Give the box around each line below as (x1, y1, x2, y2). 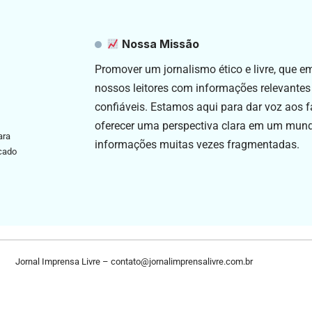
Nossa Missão (118, 36, 199, 51)
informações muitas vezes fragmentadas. (94, 137, 299, 151)
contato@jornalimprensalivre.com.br (110, 256, 253, 267)
